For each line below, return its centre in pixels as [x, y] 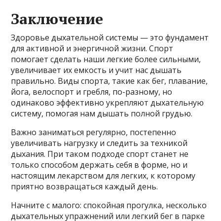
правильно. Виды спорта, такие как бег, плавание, [110, 81]
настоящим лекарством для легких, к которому [103, 176]
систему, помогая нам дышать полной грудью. [102, 114]
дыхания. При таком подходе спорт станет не [100, 154]
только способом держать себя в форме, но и [99, 165]
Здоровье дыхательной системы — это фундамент [110, 38]
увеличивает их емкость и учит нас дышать [96, 70]
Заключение [57, 19]
